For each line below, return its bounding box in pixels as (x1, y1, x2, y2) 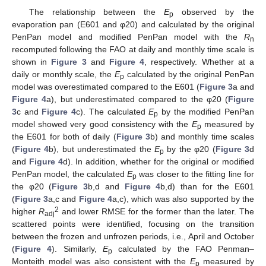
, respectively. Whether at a (144, 56, 255, 66)
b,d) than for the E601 (160, 181, 255, 191)
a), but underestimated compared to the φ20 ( (46, 94, 228, 104)
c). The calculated (76, 106, 149, 116)
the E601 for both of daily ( (12, 131, 116, 141)
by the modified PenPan (158, 106, 255, 116)
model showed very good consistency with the (12, 119, 192, 129)
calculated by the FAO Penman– (112, 243, 254, 254)
